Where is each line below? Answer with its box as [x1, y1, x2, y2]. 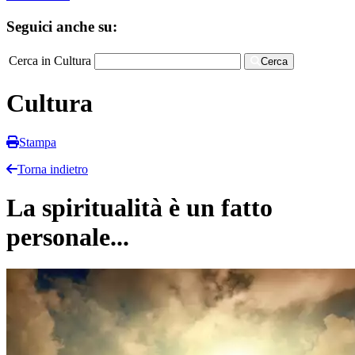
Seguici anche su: [6, 17, 117, 35]
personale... [6, 223, 129, 251]
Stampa [19, 135, 56, 149]
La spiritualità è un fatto [6, 193, 273, 222]
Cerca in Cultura [9, 53, 91, 67]
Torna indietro [17, 162, 88, 176]
